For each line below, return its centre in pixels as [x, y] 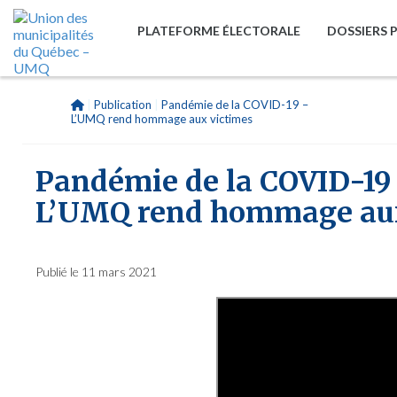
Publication [122, 105]
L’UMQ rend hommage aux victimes [162, 119]
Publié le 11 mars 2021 [96, 272]
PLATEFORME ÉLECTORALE [219, 31]
